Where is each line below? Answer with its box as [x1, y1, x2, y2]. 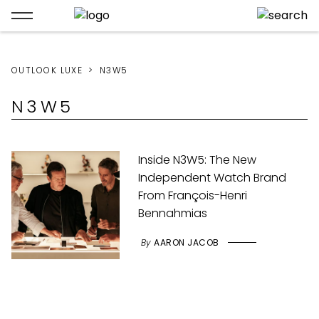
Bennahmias [138, 205, 208, 221]
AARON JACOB [154, 236, 219, 249]
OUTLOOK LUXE [11, 64, 83, 76]
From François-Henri [138, 187, 248, 204]
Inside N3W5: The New [138, 152, 257, 168]
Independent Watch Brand [138, 169, 287, 186]
